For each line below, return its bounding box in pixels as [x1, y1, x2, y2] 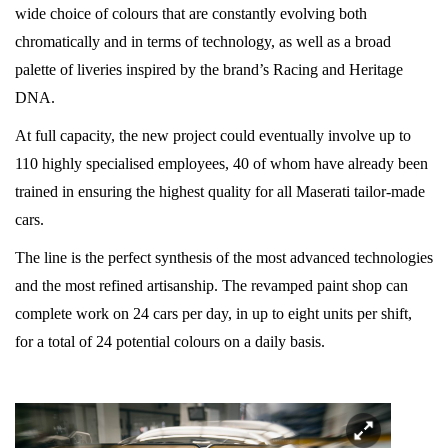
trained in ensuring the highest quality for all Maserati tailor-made [15, 183, 425, 201]
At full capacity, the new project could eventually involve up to [15, 127, 411, 145]
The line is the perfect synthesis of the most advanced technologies [15, 249, 433, 267]
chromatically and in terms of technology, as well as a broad [15, 33, 391, 51]
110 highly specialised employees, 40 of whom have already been [15, 155, 428, 173]
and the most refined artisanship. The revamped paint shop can [15, 277, 408, 295]
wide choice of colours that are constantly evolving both [15, 5, 367, 23]
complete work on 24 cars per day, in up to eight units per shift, [15, 305, 412, 323]
